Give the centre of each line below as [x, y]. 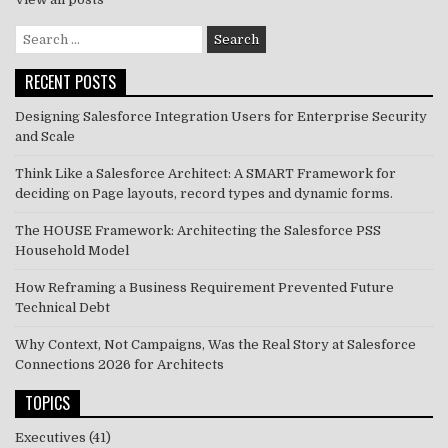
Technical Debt [62, 307]
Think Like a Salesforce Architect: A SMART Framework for [205, 173]
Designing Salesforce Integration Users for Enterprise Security [221, 116]
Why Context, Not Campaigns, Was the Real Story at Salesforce [215, 344]
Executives [50, 437]
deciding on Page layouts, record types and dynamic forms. [204, 193]
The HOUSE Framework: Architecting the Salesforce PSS [198, 230]
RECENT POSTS [70, 81]
